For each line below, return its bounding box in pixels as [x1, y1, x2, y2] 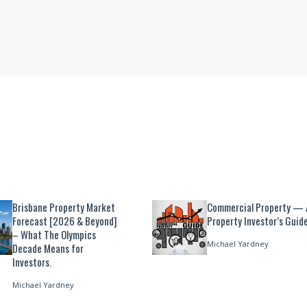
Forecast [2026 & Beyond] [12, 212, 117, 228]
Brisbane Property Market [12, 199, 115, 214]
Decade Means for [12, 240, 84, 256]
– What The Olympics [12, 226, 96, 242]
